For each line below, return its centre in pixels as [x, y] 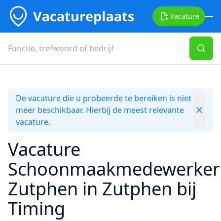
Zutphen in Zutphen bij [102, 189]
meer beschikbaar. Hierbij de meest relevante [100, 110]
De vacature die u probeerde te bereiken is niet [104, 98]
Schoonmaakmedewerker [114, 169]
